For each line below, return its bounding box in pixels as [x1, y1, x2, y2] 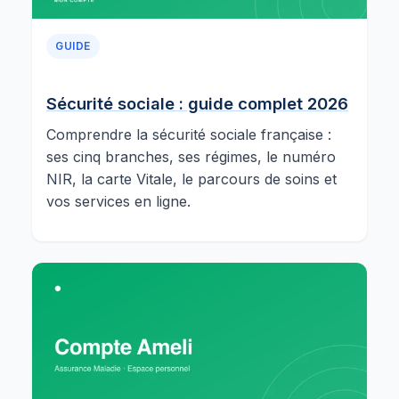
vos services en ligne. [46, 192, 191, 210]
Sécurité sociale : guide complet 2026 [46, 94, 348, 113]
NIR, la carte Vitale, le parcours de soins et [46, 170, 337, 188]
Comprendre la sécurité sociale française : [46, 126, 331, 143]
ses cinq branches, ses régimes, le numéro [46, 148, 336, 166]
